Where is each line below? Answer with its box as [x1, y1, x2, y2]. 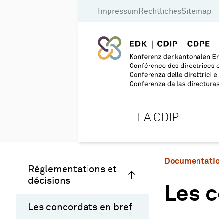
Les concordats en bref [28, 202, 132, 212]
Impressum [98, 7, 138, 15]
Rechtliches [138, 7, 181, 15]
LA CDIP [137, 111, 179, 124]
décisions [28, 175, 70, 186]
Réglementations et [28, 164, 117, 174]
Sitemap [181, 7, 212, 15]
